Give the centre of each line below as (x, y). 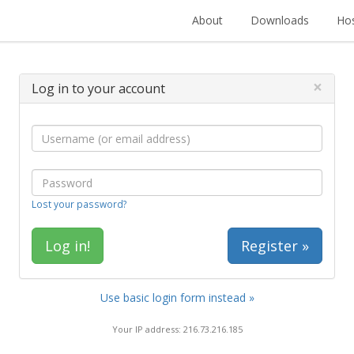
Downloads (280, 20)
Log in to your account (98, 88)
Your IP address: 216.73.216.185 (177, 329)
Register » (275, 246)
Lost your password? (79, 204)
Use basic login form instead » (177, 298)
